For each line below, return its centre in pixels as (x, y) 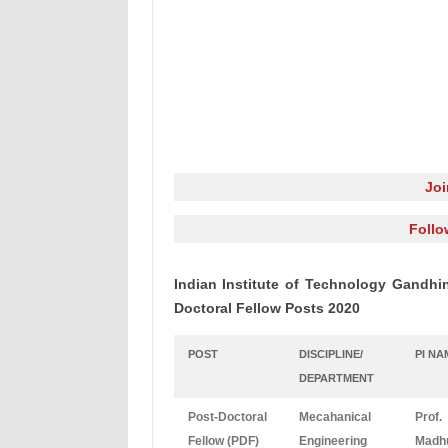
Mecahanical (334, 417)
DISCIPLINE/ (330, 354)
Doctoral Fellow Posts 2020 (266, 308)
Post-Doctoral (227, 417)
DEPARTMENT (336, 378)
